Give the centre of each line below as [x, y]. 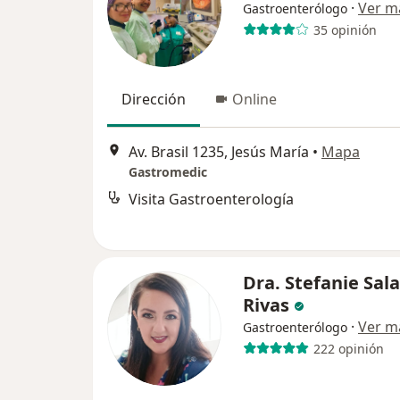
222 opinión [348, 348]
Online [254, 99]
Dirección [154, 99]
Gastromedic [168, 172]
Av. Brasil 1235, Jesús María [219, 152]
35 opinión [345, 29]
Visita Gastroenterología [211, 200]
